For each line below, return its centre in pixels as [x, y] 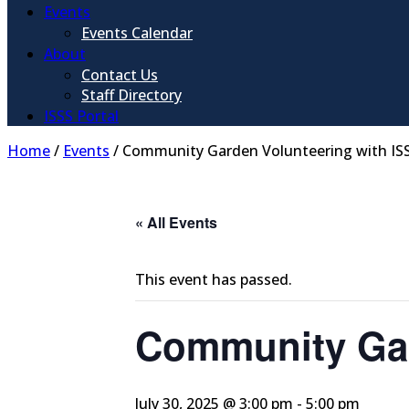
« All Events [176, 222]
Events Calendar [137, 33]
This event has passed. [214, 279]
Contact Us [120, 75]
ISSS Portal [81, 116]
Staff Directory [131, 95]
